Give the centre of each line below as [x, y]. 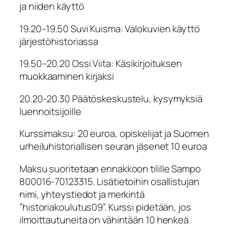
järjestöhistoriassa [59, 41]
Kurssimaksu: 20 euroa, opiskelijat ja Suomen [114, 134]
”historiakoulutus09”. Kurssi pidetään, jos [105, 207]
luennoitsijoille [50, 111]
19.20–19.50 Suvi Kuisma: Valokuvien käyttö [110, 28]
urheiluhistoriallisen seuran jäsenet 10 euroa [113, 146]
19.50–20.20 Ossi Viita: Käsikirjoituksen [101, 64]
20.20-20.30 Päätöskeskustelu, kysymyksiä [111, 98]
